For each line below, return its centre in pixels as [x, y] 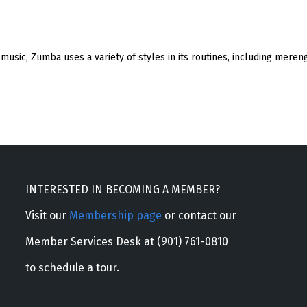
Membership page [115, 215]
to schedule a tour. [72, 267]
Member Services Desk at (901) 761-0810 [126, 241]
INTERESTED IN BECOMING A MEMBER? [122, 189]
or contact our [199, 215]
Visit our [47, 215]
